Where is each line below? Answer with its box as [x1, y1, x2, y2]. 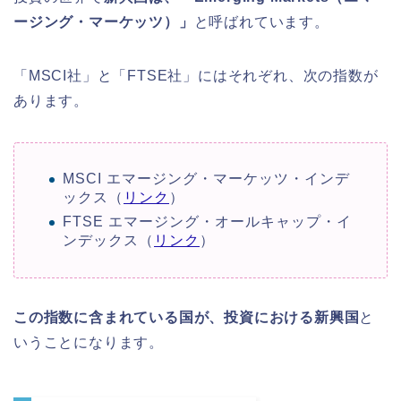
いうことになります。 [13, 334, 165, 350]
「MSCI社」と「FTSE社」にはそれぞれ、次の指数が [13, 68, 379, 84]
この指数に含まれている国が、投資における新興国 [13, 309, 360, 325]
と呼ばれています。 [193, 14, 329, 30]
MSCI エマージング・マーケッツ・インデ [63, 171, 350, 187]
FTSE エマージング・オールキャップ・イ [63, 213, 352, 229]
